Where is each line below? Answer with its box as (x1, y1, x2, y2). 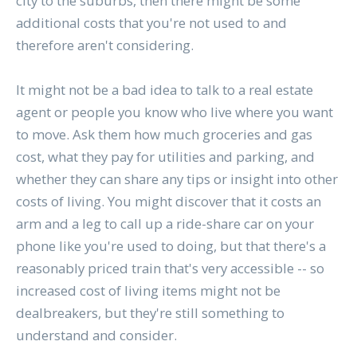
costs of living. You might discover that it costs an (15, 192, 321, 211)
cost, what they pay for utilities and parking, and (15, 147, 315, 167)
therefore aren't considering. (15, 36, 194, 55)
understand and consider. (15, 326, 177, 345)
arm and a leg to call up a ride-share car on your (15, 214, 314, 233)
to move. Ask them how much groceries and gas (15, 125, 312, 144)
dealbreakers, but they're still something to (15, 304, 284, 323)
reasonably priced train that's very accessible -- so (15, 259, 324, 278)
